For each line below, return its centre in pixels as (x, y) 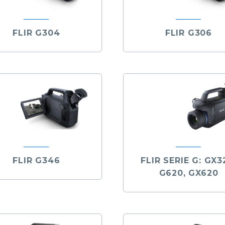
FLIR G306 (189, 33)
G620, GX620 (189, 173)
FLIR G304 (36, 33)
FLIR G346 (36, 160)
